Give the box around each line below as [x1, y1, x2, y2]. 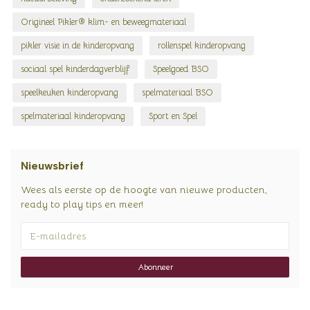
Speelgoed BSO [153, 64, 209, 75]
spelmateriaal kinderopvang [21, 111, 125, 122]
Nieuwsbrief [21, 159, 84, 173]
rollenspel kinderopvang [158, 40, 246, 52]
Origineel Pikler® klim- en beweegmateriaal [21, 17, 186, 28]
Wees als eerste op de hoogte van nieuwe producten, [21, 183, 267, 197]
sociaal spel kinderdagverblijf [21, 64, 129, 75]
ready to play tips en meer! [21, 198, 143, 211]
